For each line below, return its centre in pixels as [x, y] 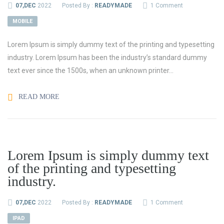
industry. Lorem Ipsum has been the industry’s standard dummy [107, 57]
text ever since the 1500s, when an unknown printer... [90, 70]
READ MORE [38, 97]
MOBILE [22, 21]
